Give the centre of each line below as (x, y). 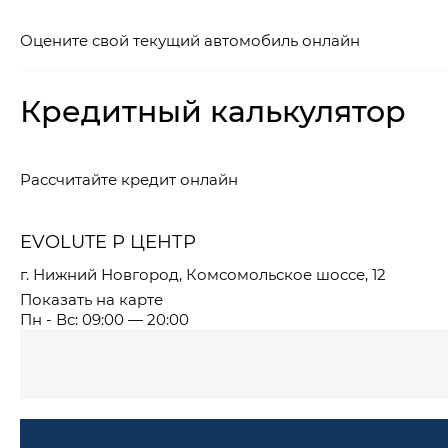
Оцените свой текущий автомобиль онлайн (190, 40)
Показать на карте (91, 299)
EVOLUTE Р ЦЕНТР (108, 241)
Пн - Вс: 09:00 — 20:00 (104, 319)
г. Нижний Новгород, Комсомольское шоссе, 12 (203, 274)
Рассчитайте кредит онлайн (129, 179)
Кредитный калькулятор (213, 110)
